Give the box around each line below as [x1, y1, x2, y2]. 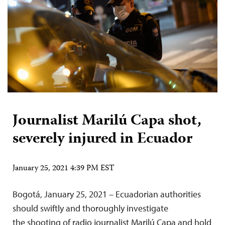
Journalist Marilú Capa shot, [13, 108, 201, 134]
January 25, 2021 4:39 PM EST [13, 162, 115, 175]
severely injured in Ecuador [13, 127, 192, 152]
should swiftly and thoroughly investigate [13, 202, 168, 214]
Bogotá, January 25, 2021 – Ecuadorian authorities [13, 188, 201, 200]
